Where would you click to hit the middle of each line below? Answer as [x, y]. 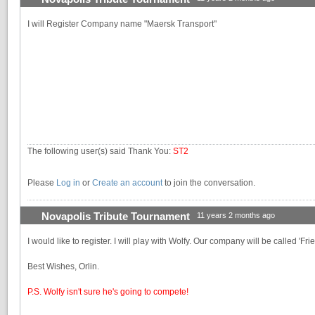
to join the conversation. [209, 183]
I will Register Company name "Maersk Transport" [122, 24]
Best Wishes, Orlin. [63, 267]
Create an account [127, 183]
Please [42, 183]
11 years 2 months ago [236, 216]
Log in [68, 183]
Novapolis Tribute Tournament [116, 217]
